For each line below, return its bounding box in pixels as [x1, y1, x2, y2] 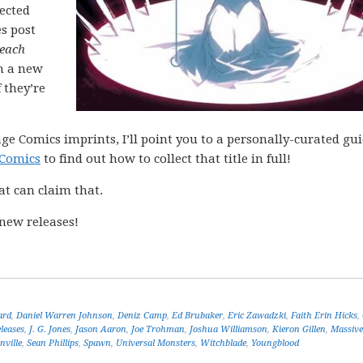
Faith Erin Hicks [291, 310, 357, 321]
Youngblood [251, 338, 299, 348]
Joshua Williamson [190, 324, 267, 335]
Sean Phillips [27, 338, 79, 348]
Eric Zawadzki [228, 310, 286, 321]
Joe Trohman [131, 324, 185, 335]
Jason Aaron [75, 324, 126, 335]
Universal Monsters [116, 338, 195, 348]
